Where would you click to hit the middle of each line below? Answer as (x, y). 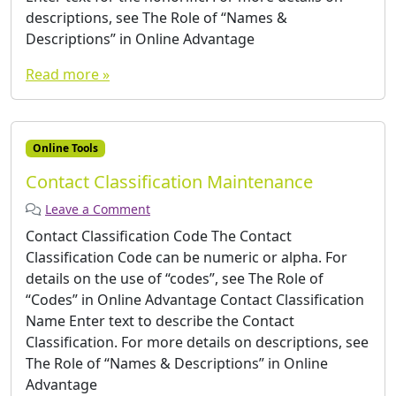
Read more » (68, 74)
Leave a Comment (98, 209)
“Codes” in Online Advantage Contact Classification (195, 299)
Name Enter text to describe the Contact (160, 320)
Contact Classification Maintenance (169, 181)
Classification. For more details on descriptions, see (197, 342)
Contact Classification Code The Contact (159, 236)
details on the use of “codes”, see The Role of (175, 278)
